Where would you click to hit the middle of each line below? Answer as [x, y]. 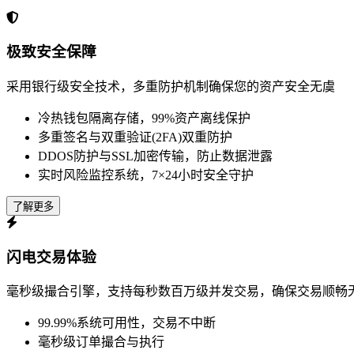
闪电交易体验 [51, 257]
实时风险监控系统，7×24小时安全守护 [146, 175]
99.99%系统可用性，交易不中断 [127, 323]
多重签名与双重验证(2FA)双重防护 [135, 137]
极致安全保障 [51, 52]
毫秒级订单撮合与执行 [101, 342]
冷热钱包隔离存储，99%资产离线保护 [144, 118]
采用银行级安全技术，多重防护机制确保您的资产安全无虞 [171, 86]
